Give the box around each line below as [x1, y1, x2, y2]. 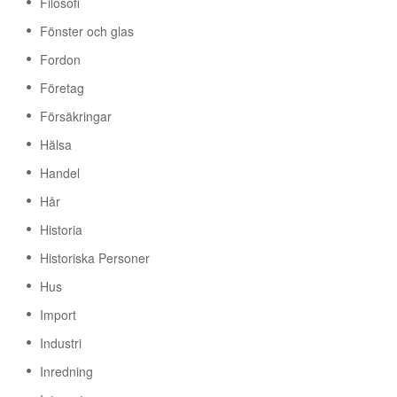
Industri [40, 334, 82, 353]
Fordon [40, 51, 81, 69]
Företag [40, 79, 84, 97]
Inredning [40, 362, 93, 381]
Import [40, 306, 76, 324]
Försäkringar [40, 107, 112, 126]
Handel [40, 164, 80, 183]
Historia [40, 221, 82, 239]
